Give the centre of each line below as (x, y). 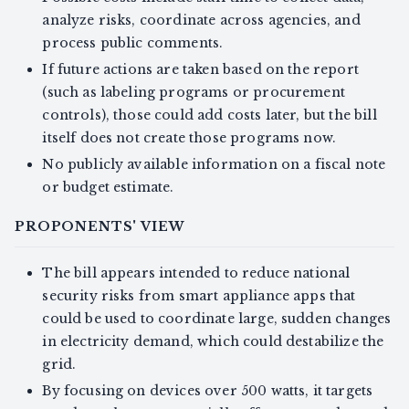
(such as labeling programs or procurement (194, 93)
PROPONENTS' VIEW (100, 227)
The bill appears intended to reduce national (196, 273)
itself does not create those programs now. (189, 138)
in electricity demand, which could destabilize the (213, 341)
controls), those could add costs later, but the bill (210, 115)
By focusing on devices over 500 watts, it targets (208, 390)
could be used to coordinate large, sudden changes (217, 318)
